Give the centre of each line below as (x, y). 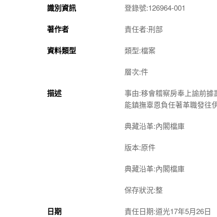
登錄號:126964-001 (155, 7)
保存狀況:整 (144, 189)
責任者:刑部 (144, 29)
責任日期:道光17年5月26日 (168, 211)
